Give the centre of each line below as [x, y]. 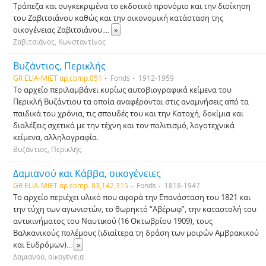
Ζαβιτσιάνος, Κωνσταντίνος [59, 42]
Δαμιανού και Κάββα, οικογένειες [87, 173]
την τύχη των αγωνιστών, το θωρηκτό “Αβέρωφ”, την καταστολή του [135, 209]
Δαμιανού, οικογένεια [48, 256]
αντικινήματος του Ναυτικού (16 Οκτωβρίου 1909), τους [113, 221]
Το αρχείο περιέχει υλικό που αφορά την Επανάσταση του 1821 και [132, 197]
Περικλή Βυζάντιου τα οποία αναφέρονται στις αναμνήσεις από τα [131, 102]
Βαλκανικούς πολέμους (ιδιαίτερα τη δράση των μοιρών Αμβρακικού [136, 233]
